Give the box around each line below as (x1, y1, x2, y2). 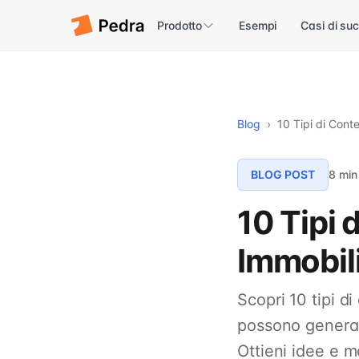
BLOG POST (251, 167, 315, 181)
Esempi (239, 18, 277, 32)
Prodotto (157, 18, 203, 32)
